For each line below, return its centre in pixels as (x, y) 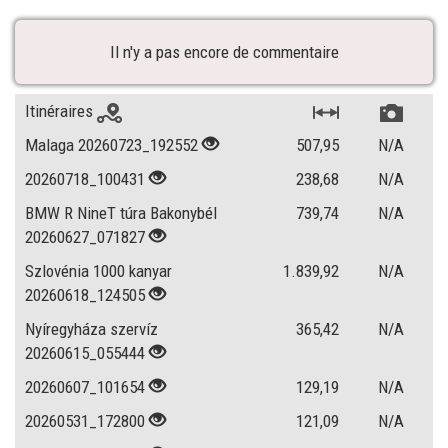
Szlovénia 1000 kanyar (98, 271)
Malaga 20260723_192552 (111, 145)
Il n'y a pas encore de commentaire (224, 52)
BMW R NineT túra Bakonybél (121, 213)
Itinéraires (61, 111)
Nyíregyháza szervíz (91, 329)
